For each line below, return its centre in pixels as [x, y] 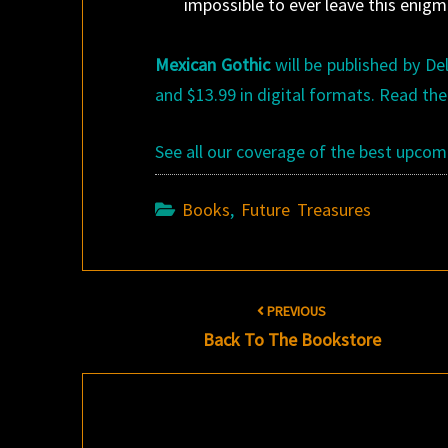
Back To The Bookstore [291, 339]
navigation [121, 330]
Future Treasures [306, 209]
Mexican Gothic [212, 64]
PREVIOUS [295, 311]
